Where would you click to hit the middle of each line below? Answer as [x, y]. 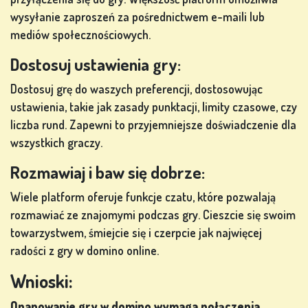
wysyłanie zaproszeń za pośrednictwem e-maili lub [137, 17]
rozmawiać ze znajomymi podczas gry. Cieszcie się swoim [153, 215]
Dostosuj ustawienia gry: [96, 65]
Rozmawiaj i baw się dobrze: [108, 173]
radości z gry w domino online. [85, 251]
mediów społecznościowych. [80, 35]
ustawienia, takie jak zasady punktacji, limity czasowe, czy [154, 107]
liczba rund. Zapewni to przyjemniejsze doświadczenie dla [153, 125]
